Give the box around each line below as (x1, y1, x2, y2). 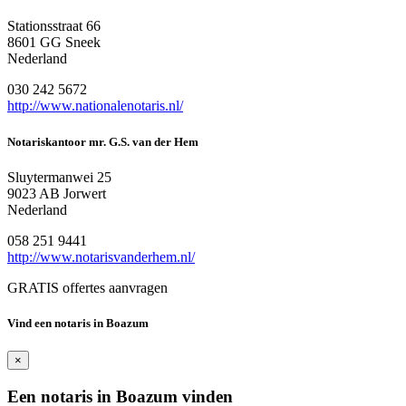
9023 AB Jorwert (7, 185, 106, 201)
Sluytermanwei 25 (7, 169, 111, 185)
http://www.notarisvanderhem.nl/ (7, 248, 195, 265)
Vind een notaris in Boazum (7, 315, 149, 330)
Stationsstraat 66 (7, 18, 101, 34)
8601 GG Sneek (7, 34, 101, 51)
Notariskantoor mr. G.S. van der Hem (7, 134, 198, 149)
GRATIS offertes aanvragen (7, 279, 168, 295)
